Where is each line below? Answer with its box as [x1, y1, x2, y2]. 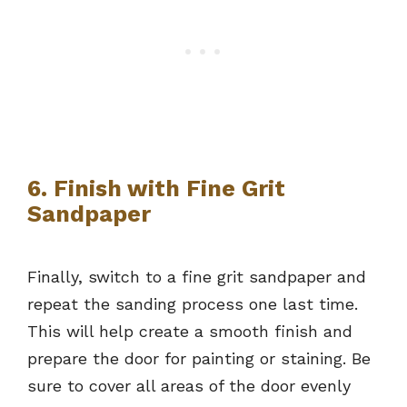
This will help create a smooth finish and [27, 322, 352, 342]
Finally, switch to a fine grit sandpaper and [27, 267, 366, 287]
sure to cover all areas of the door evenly [27, 376, 351, 396]
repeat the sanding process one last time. [27, 294, 358, 314]
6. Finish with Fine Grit [27, 175, 285, 203]
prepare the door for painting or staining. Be [27, 349, 371, 369]
